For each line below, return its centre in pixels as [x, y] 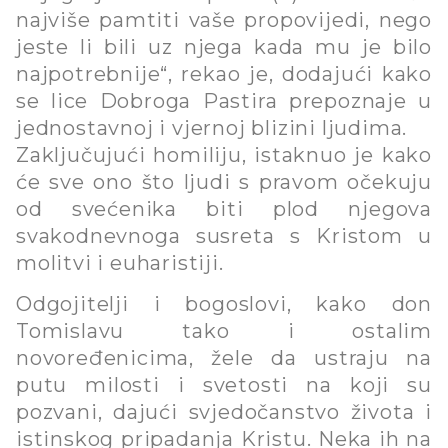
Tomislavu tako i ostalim [224, 331]
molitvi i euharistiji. [120, 262]
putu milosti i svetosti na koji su [224, 385]
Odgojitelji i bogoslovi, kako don [224, 304]
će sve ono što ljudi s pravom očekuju [224, 181]
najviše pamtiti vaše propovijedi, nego [224, 19]
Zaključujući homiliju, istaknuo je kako [224, 154]
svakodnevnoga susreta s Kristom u [224, 235]
